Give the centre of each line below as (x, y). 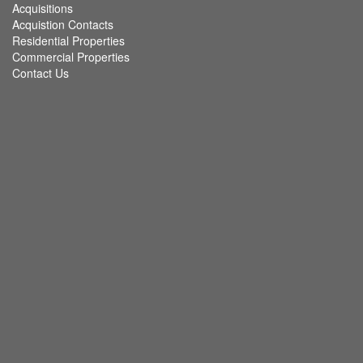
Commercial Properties (71, 57)
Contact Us (41, 73)
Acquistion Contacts (63, 25)
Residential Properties (68, 41)
